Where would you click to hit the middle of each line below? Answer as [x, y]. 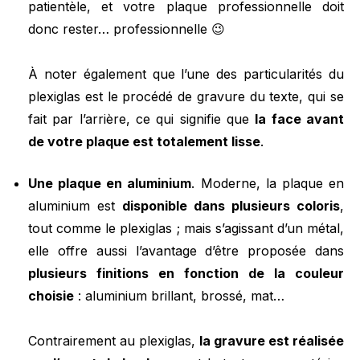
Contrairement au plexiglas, [114, 341]
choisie [51, 296]
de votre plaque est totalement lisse [144, 141]
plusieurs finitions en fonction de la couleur [186, 273]
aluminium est [75, 206]
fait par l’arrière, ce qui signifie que [142, 119]
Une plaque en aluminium [110, 183]
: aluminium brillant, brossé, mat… [179, 296]
